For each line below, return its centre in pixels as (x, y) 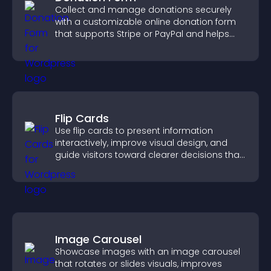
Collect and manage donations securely (143, 10)
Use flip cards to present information (134, 131)
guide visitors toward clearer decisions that (149, 155)
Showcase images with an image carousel (148, 252)
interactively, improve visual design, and (141, 143)
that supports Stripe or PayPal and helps (142, 34)
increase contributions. (105, 46)
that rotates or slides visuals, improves (139, 264)
